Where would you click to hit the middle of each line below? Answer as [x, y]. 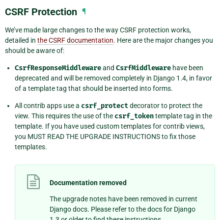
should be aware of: [35, 51]
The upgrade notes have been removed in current [124, 199]
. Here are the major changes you [163, 41]
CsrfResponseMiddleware [58, 68]
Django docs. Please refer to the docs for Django [123, 209]
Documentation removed [88, 183]
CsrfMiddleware [143, 68]
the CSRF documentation [75, 41]
